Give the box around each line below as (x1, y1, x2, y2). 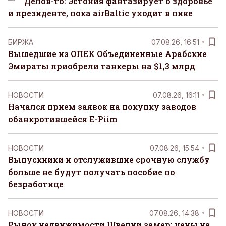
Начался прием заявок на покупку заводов (8, 101, 196, 112)
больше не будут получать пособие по (8, 166, 175, 177)
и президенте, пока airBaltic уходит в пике (8, 8, 193, 18)
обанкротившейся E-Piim (8, 114, 118, 124)
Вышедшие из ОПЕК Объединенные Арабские (8, 48, 207, 59)
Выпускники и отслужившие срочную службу (8, 154, 210, 165)
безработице (8, 179, 64, 189)
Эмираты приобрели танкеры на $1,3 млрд (8, 61, 195, 71)
